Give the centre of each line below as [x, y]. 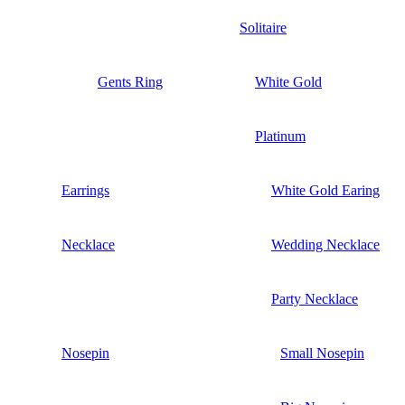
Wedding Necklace [325, 244]
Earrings [85, 190]
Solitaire [263, 27]
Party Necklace [315, 298]
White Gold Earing [325, 190]
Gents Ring [130, 81]
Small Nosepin [322, 353]
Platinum [280, 136]
